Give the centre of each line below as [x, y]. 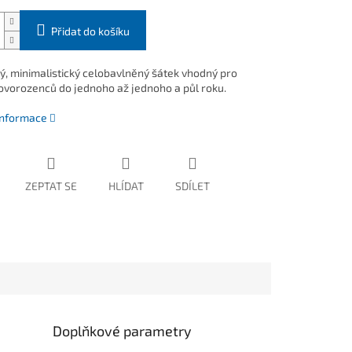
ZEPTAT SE [51, 186]
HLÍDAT [126, 186]
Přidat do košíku [90, 31]
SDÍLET [192, 186]
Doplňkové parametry [123, 330]
